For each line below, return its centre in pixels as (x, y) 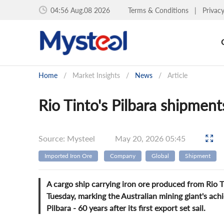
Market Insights (96, 75)
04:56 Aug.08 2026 (80, 10)
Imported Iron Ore (68, 156)
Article (177, 75)
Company (123, 156)
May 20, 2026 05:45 (151, 138)
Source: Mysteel (67, 138)
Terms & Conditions (159, 10)
